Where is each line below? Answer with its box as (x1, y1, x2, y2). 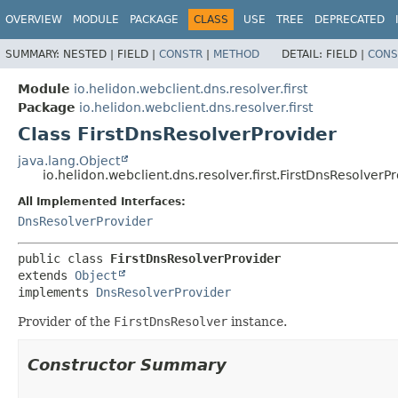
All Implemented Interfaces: (18, 195, 186, 208)
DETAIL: (282, 47, 326, 60)
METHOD (213, 47, 259, 60)
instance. (227, 314, 287, 329)
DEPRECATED (314, 13, 385, 26)
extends (18, 267, 75, 283)
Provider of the (18, 314, 114, 329)
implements (18, 284, 96, 299)
